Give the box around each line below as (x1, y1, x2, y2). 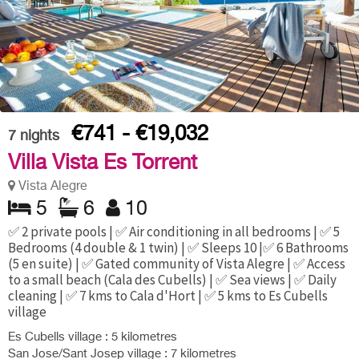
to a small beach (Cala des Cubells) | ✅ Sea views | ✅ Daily (8, 271, 337, 289)
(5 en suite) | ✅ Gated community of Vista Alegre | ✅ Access (8, 255, 345, 273)
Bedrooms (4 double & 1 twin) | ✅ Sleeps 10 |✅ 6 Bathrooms (8, 239, 349, 257)
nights (16, 129, 63, 144)
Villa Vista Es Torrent (8, 153, 197, 175)
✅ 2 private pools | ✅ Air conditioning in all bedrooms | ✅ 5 (8, 223, 340, 241)
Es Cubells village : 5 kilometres (8, 330, 177, 343)
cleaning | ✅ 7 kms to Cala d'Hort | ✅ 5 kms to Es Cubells (8, 287, 328, 305)
